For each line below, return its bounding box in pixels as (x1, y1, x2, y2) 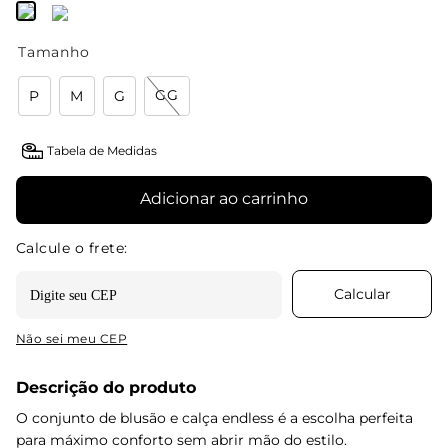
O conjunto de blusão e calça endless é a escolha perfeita (16, 408, 413, 427)
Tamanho (18, 42, 90, 61)
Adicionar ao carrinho (140, 188, 308, 208)
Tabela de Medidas (47, 143, 158, 158)
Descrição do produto (16, 377, 196, 397)
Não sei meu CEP (16, 330, 128, 346)
